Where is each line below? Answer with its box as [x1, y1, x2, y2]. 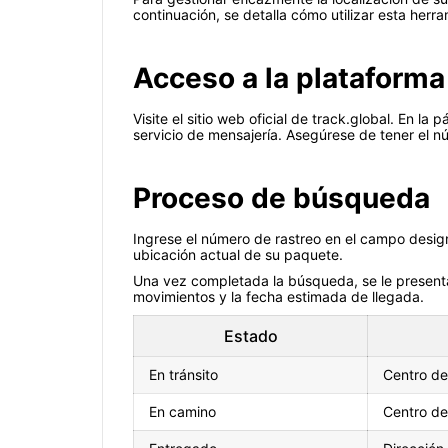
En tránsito [149, 366, 218, 384]
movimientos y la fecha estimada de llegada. [133, 288, 424, 306]
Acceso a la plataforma [133, 61, 445, 96]
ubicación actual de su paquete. [133, 246, 343, 264]
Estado [223, 326, 278, 347]
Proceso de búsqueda [133, 181, 430, 216]
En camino [149, 403, 216, 421]
